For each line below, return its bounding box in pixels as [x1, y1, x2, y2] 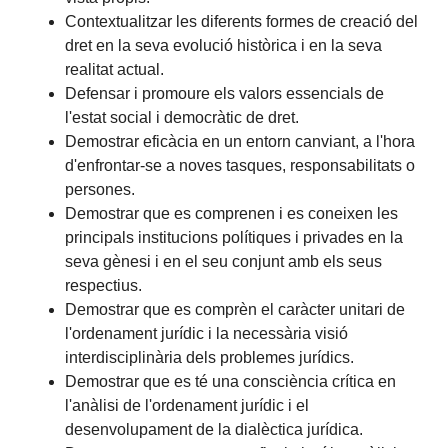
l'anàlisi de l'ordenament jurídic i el [65, 396, 310, 414]
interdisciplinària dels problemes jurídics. [65, 348, 355, 366]
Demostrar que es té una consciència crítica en [65, 372, 397, 390]
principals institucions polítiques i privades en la [65, 228, 404, 246]
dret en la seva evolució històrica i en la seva [65, 36, 383, 54]
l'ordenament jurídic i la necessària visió [65, 324, 349, 342]
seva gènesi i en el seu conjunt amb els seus [65, 252, 383, 270]
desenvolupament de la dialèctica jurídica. [65, 420, 364, 438]
